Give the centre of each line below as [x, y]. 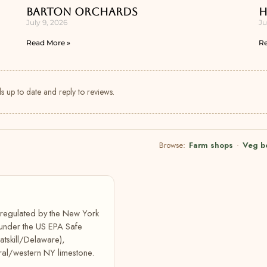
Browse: [173, 145]
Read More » [48, 43]
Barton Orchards [82, 12]
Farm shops [211, 145]
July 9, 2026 [47, 22]
